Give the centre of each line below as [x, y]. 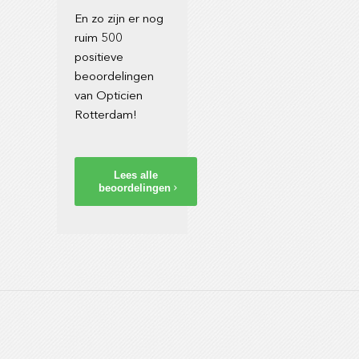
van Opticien [109, 96]
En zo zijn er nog [119, 19]
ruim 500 [99, 38]
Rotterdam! [106, 115]
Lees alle [136, 175]
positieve [99, 58]
